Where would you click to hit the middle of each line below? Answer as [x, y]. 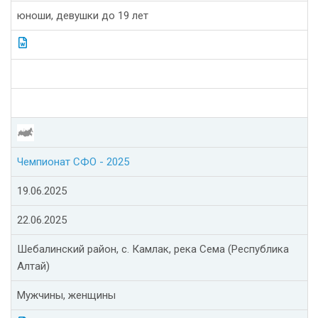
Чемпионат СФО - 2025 [73, 162]
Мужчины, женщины [66, 296]
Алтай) [33, 267]
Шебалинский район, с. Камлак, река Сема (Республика [153, 250]
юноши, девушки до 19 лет [83, 16]
